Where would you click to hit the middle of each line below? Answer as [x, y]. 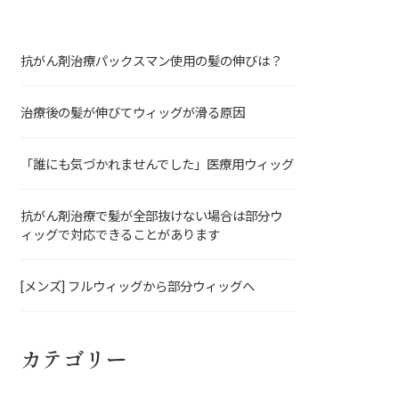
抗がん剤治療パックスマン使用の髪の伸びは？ [152, 61]
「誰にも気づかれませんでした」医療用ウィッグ [158, 164]
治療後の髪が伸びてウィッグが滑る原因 [133, 112]
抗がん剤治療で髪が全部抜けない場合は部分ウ [152, 216]
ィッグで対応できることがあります [121, 234]
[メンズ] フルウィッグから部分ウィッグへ [138, 286]
